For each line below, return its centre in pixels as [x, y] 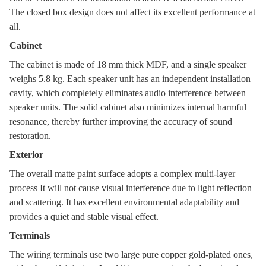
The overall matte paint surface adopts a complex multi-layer [122, 174]
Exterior [26, 155]
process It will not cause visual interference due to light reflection [131, 188]
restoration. [30, 136]
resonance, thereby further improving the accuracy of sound [121, 121]
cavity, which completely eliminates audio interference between [128, 93]
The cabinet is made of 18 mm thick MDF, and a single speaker [128, 64]
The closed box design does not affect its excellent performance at [132, 12]
